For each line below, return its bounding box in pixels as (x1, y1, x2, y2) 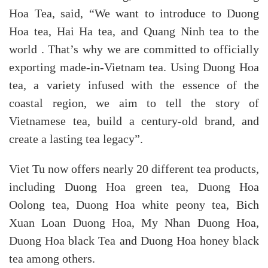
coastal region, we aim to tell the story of (9, 96, 259, 110)
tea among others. (9, 252, 98, 266)
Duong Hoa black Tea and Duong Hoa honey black (9, 234, 259, 248)
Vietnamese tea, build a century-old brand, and (9, 114, 259, 128)
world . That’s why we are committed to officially (9, 42, 259, 56)
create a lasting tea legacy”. (9, 132, 143, 146)
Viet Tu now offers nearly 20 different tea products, (9, 162, 259, 176)
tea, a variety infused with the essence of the (9, 78, 259, 92)
